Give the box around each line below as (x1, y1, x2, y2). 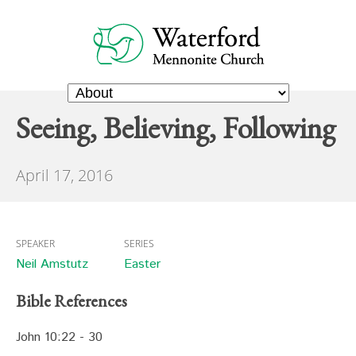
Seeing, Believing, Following (16, 108, 335, 147)
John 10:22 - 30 (16, 328, 103, 346)
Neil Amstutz (16, 255, 88, 273)
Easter (123, 255, 161, 273)
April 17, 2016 (16, 164, 113, 186)
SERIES (123, 237, 154, 250)
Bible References (16, 290, 127, 311)
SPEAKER (16, 237, 55, 250)
